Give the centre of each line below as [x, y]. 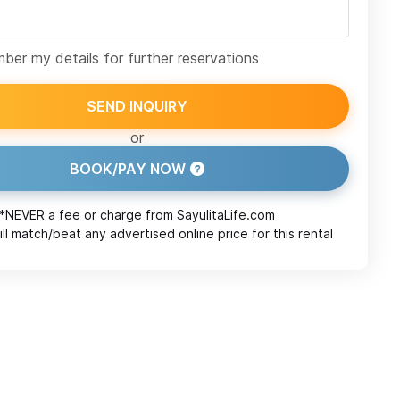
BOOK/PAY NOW [128, 169]
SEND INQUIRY [137, 107]
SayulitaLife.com [226, 215]
